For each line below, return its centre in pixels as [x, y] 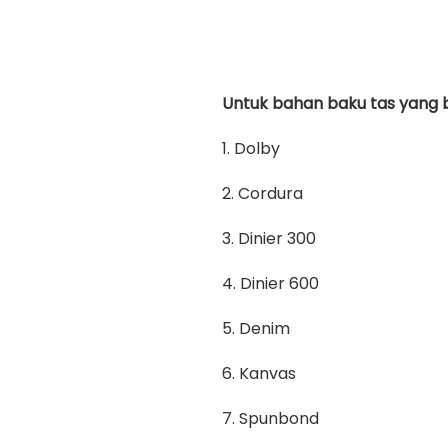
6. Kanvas [259, 373]
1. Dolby [251, 148]
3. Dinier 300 [269, 238]
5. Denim [256, 328]
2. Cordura [262, 193]
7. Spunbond [270, 418]
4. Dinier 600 [270, 283]
